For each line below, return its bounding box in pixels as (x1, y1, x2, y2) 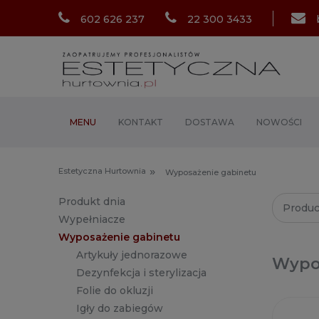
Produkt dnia (58, 195, 125, 209)
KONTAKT (117, 117, 163, 128)
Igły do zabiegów (76, 302, 163, 315)
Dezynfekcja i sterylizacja (76, 266, 206, 280)
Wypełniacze (58, 213, 125, 226)
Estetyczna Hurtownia (58, 166, 146, 177)
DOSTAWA (184, 117, 234, 128)
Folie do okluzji (76, 284, 153, 298)
